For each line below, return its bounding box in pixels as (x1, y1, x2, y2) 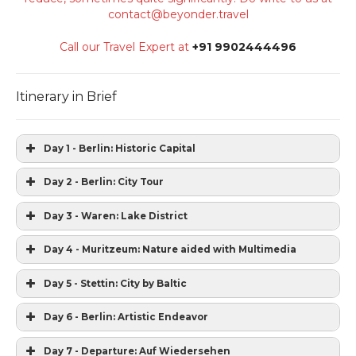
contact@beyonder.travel (107, 7, 249, 22)
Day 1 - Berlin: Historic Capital (44, 142, 195, 154)
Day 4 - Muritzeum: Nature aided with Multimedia (44, 244, 296, 256)
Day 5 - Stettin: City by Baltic (44, 277, 187, 289)
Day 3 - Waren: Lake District (44, 210, 188, 222)
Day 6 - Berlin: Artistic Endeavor (44, 311, 208, 323)
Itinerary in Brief (16, 89, 117, 105)
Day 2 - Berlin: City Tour (44, 176, 164, 188)
